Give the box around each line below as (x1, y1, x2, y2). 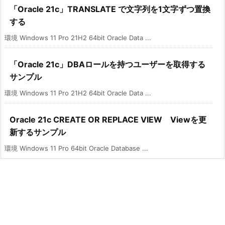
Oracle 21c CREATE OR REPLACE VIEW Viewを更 (10, 115, 206, 125)
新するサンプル (10, 127, 66, 138)
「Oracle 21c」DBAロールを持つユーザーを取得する (10, 59, 205, 70)
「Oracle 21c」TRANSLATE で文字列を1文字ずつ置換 (10, 4, 210, 15)
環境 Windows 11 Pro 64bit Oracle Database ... (5, 144, 148, 153)
